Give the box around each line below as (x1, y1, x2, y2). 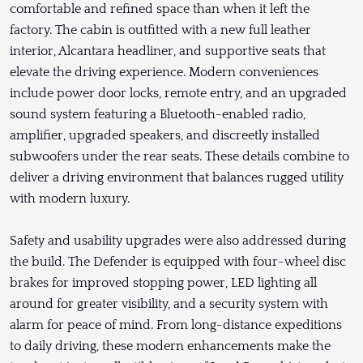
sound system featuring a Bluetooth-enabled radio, (10, 107, 305, 122)
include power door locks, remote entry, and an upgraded (10, 86, 347, 101)
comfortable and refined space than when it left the (10, 2, 310, 17)
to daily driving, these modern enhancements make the (10, 339, 331, 354)
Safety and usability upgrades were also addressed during (10, 233, 346, 249)
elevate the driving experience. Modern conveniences (10, 65, 318, 80)
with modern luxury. (10, 191, 130, 207)
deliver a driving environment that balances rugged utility (10, 170, 344, 186)
